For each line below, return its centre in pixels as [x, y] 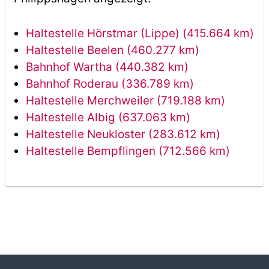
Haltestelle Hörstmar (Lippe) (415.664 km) [140, 33]
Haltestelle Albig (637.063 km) [108, 117]
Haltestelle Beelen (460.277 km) [112, 50]
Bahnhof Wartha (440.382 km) [107, 67]
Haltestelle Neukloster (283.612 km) [123, 134]
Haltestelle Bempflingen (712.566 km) [128, 151]
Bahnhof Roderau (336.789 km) [110, 84]
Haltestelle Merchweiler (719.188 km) [125, 101]
